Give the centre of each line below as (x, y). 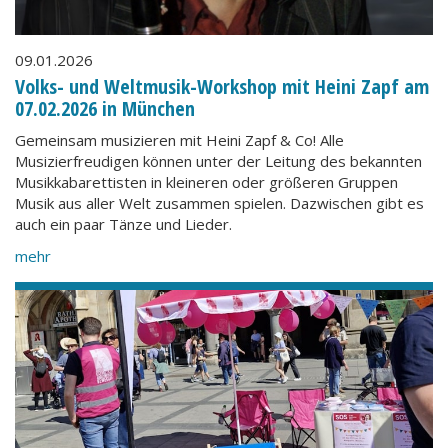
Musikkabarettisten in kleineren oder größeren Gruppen (206, 182)
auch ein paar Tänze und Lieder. (123, 224)
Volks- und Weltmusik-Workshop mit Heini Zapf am (222, 86)
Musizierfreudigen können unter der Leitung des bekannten (218, 161)
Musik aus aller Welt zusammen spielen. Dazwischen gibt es (219, 203)
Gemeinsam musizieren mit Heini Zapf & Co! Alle (179, 140)
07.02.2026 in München (105, 108)
